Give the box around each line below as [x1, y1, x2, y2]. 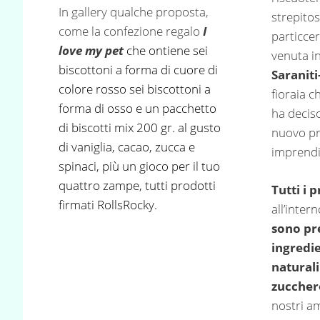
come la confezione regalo [59, 22, 203, 39]
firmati [59, 196, 97, 213]
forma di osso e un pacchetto [59, 99, 216, 116]
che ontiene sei [126, 41, 208, 59]
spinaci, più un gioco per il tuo [59, 157, 220, 174]
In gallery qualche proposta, [59, 3, 209, 20]
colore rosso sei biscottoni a [59, 80, 211, 97]
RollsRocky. [97, 196, 157, 213]
